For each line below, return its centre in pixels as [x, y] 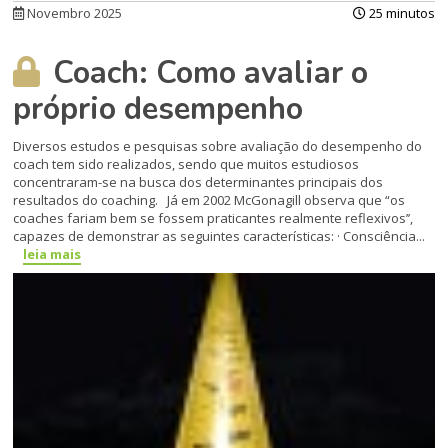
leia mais [52, 254]
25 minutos [400, 13]
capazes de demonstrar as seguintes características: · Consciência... [219, 236]
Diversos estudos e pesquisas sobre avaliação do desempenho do [218, 146]
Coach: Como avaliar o [207, 73]
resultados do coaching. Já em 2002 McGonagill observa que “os [209, 200]
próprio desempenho [158, 109]
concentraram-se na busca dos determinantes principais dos [198, 182]
